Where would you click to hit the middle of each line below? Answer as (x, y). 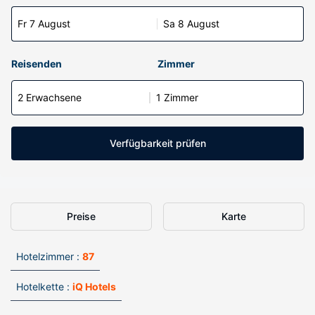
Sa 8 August (191, 24)
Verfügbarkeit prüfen (157, 143)
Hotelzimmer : (48, 256)
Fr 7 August (44, 24)
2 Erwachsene (50, 97)
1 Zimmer (177, 97)
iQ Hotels (94, 287)
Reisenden (37, 64)
